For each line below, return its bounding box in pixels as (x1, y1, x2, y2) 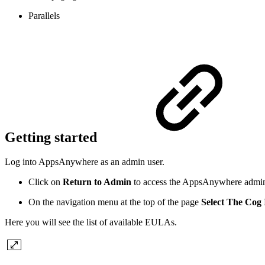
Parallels (28, 10, 60, 21)
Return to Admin (63, 177, 131, 188)
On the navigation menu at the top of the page (28, 197, 201, 208)
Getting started (5, 129, 101, 145)
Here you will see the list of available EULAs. (5, 217, 177, 228)
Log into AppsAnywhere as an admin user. (5, 157, 164, 167)
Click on (28, 177, 63, 188)
